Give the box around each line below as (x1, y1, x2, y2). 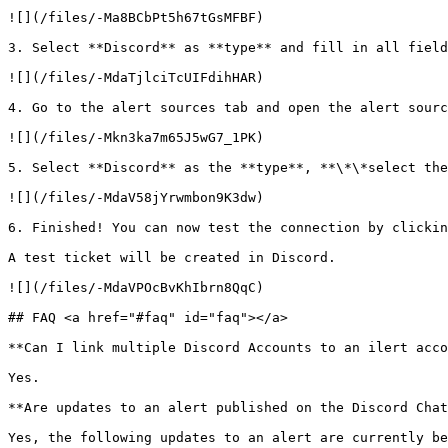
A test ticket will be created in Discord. (8, 250, 336, 265)
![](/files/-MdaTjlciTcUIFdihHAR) (8, 70, 264, 85)
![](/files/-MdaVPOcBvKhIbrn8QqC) (8, 280, 264, 295)
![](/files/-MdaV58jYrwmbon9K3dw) (8, 190, 264, 205)
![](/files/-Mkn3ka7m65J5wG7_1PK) (8, 130, 264, 145)
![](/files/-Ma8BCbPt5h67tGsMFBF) (8, 10, 264, 25)
